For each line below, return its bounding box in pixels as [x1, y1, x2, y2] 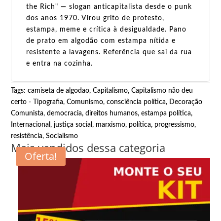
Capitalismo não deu [131, 87, 193, 95]
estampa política [141, 110, 191, 117]
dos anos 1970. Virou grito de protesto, [26, 15, 165, 22]
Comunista [11, 110, 44, 117]
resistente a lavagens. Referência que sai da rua [26, 49, 192, 56]
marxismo [96, 121, 126, 129]
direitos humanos [85, 110, 138, 117]
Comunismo [67, 99, 104, 106]
